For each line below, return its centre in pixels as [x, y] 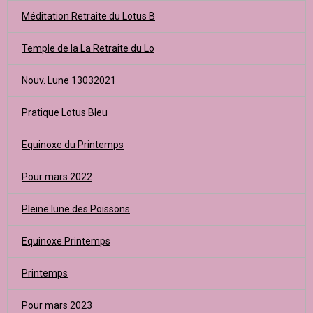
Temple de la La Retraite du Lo [88, 48]
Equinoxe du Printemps [73, 145]
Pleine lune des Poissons [76, 209]
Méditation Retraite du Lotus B [88, 16]
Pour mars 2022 [57, 177]
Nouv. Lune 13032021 [69, 80]
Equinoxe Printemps [66, 241]
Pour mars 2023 [57, 305]
